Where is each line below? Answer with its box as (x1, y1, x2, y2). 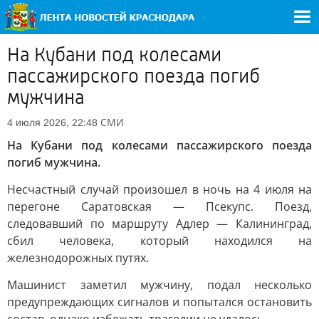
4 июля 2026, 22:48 (7, 117, 98, 128)
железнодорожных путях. (7, 250, 149, 266)
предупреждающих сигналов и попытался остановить (7, 294, 312, 310)
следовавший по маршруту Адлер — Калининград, (7, 216, 312, 231)
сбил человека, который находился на (7, 233, 312, 249)
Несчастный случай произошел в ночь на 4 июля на (7, 182, 312, 197)
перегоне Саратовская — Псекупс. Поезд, (7, 199, 312, 214)
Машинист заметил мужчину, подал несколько (7, 277, 312, 293)
